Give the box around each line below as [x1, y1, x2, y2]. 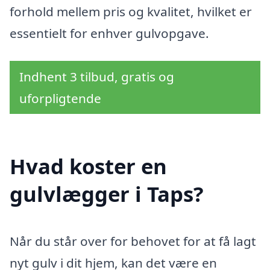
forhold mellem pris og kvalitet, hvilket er [10, 3, 252, 20]
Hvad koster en [10, 152, 167, 181]
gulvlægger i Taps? [10, 180, 204, 209]
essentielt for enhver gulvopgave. [10, 25, 209, 42]
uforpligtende [19, 89, 101, 107]
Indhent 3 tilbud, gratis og [19, 67, 174, 85]
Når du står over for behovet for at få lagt [10, 233, 256, 250]
